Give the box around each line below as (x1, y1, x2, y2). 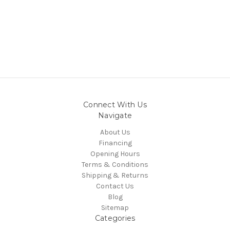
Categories (94, 213, 136, 223)
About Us (100, 127, 130, 137)
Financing (98, 138, 132, 147)
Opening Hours (90, 149, 140, 158)
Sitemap (101, 203, 129, 212)
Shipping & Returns (82, 170, 148, 180)
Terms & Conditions (82, 160, 148, 169)
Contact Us (96, 181, 134, 190)
